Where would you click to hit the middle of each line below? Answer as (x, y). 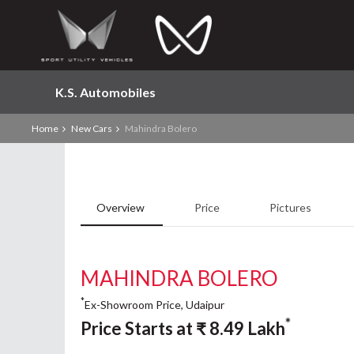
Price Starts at (138, 328)
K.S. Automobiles (105, 92)
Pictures (290, 207)
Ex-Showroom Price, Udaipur (154, 304)
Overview (122, 207)
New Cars (92, 128)
